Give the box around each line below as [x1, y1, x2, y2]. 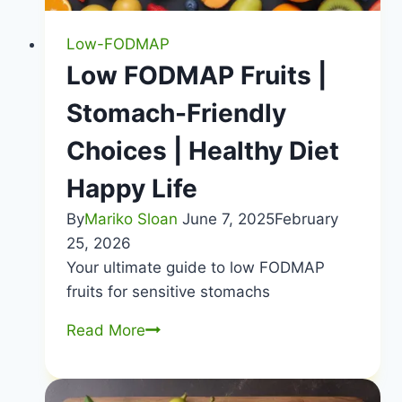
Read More [66, 320, 145, 339]
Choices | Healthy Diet [66, 135, 339, 166]
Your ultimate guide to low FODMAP [66, 258, 325, 276]
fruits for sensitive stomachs [66, 282, 270, 301]
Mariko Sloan [83, 209, 178, 228]
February [274, 209, 338, 228]
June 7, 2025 [181, 209, 275, 228]
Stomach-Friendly [66, 97, 286, 128]
